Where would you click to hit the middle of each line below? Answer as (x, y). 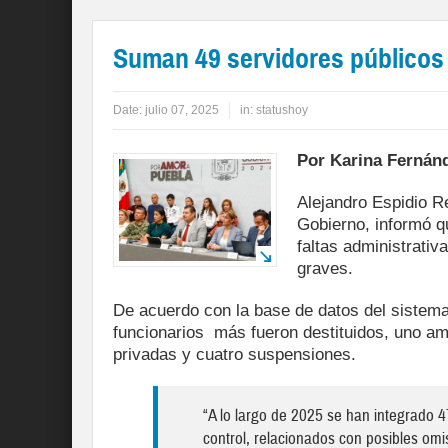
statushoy (282, 110)
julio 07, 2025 (182, 110)
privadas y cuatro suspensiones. (234, 355)
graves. (325, 269)
